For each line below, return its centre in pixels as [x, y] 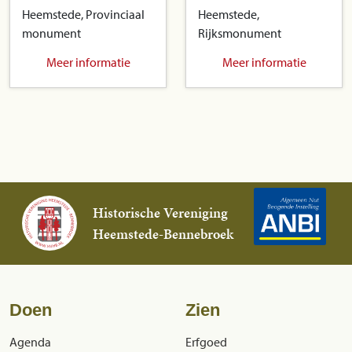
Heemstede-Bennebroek [163, 234]
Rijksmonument [240, 33]
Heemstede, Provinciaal [83, 15]
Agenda [30, 341]
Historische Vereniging [160, 213]
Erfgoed [206, 341]
